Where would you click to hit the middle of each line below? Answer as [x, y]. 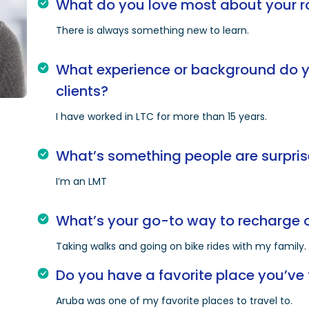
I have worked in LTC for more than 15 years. [162, 117]
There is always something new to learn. [153, 31]
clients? [82, 91]
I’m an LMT [82, 182]
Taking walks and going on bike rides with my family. [181, 247]
